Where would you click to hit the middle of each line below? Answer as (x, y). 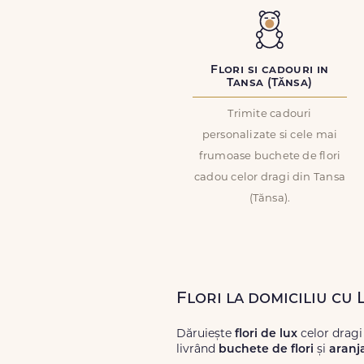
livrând (197, 350)
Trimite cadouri (270, 114)
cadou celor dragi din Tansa (270, 178)
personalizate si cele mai (270, 135)
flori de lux (266, 334)
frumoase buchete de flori (270, 156)
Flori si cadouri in (270, 70)
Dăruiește (206, 334)
